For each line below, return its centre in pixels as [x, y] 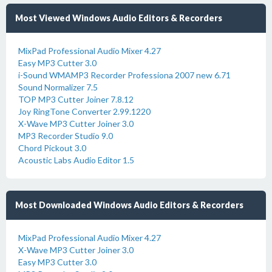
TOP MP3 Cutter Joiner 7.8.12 [76, 99]
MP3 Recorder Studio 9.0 [66, 136]
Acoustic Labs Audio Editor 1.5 [76, 160]
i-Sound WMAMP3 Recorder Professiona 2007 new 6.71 [124, 75]
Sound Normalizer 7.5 [58, 87]
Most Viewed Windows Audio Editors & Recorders [119, 18]
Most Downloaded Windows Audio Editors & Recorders [129, 205]
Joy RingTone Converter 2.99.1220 [84, 111]
